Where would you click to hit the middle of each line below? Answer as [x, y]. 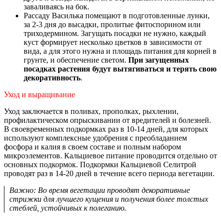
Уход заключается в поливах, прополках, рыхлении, [91, 111]
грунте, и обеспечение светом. [76, 60]
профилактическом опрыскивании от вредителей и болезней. [108, 120]
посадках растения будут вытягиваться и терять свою [120, 69]
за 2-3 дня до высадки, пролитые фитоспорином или [112, 24]
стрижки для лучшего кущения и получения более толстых [109, 199]
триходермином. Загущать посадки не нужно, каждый [115, 33]
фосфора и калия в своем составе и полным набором [92, 147]
